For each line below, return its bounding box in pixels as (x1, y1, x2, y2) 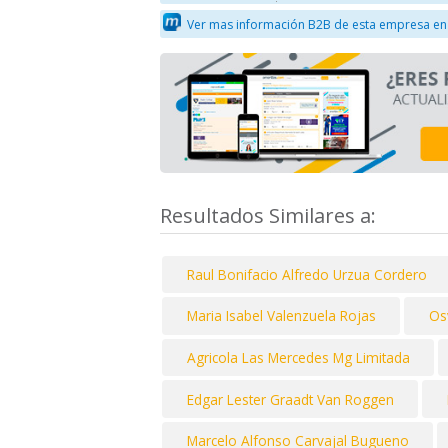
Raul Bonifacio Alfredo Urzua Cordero (186, 264, 427, 284)
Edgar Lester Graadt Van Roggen (186, 389, 394, 409)
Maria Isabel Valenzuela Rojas (186, 306, 376, 326)
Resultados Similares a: (160, 201, 381, 229)
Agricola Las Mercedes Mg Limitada (186, 348, 410, 368)
